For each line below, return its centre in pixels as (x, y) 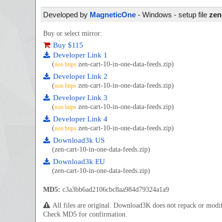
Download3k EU (79, 162)
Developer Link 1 (80, 55)
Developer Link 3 (80, 98)
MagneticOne (113, 15)
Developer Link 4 (80, 119)
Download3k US (79, 140)
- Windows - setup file (172, 15)
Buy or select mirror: (73, 33)
